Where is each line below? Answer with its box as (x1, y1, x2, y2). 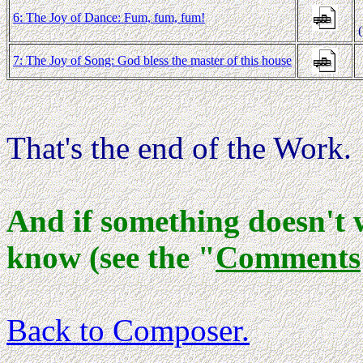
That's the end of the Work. (6, 130, 352, 165)
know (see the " (6, 239, 216, 275)
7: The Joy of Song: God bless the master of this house (13, 53, 292, 67)
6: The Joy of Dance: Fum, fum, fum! (13, 10, 205, 24)
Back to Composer (6, 312, 241, 348)
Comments (216, 239, 361, 275)
